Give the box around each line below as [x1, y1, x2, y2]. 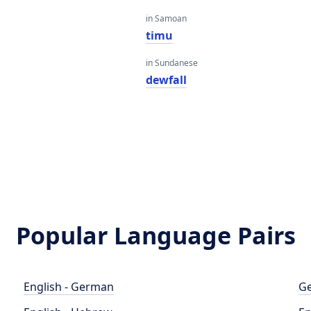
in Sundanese [145, 57, 198, 69]
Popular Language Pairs [15, 219, 296, 251]
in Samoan [145, 12, 187, 24]
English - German [24, 279, 115, 294]
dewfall [145, 72, 187, 87]
